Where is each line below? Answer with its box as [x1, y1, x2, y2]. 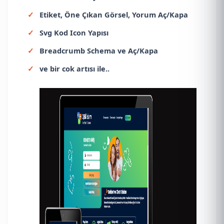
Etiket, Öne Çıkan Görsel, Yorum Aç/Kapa [39, 9, 188, 19]
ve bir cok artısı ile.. [39, 63, 109, 73]
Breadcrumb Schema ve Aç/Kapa [39, 45, 158, 55]
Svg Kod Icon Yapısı [39, 27, 108, 37]
